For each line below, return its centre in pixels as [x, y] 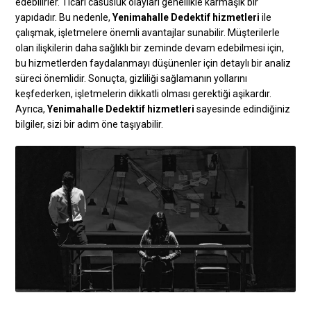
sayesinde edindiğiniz [243, 109]
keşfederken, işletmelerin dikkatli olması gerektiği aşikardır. [144, 93]
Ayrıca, [32, 109]
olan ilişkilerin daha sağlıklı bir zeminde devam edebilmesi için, [150, 48]
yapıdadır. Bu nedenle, [64, 17]
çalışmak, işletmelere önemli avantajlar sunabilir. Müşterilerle [148, 32]
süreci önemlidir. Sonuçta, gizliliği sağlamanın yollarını [132, 78]
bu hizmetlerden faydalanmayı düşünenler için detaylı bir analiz [153, 63]
